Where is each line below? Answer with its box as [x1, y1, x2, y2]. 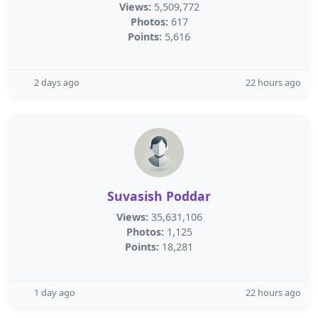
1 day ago [34, 286, 75, 299]
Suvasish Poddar [107, 187, 211, 204]
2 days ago [34, 76, 79, 89]
